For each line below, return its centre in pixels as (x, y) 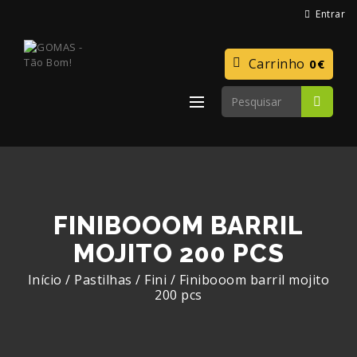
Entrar (328, 14)
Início (45, 280)
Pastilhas (103, 280)
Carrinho (278, 64)
